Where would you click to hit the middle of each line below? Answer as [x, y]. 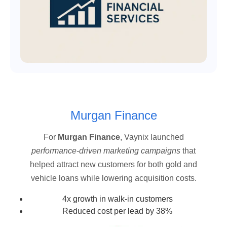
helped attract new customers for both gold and [113, 164]
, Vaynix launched [152, 137]
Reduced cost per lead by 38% [117, 211]
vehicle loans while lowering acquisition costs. [113, 178]
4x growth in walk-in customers [117, 199]
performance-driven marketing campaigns [106, 150]
